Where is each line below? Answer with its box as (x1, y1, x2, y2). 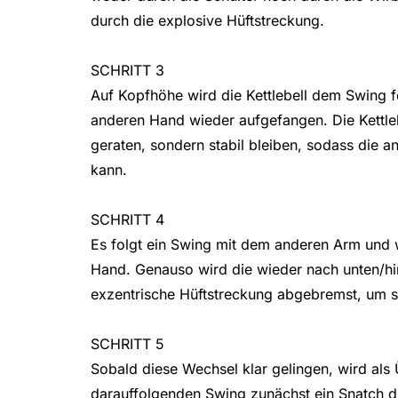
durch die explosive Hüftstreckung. (91, 12, 324, 30)
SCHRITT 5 (91, 335, 164, 354)
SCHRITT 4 (91, 211, 164, 229)
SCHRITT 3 (91, 61, 164, 80)
